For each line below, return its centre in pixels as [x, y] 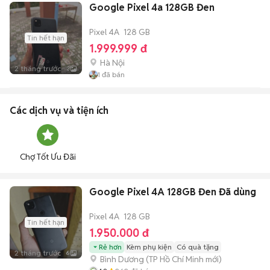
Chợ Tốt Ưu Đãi [48, 156]
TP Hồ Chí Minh [176, 259]
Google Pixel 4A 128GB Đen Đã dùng [173, 192]
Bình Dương [122, 259]
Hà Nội [112, 62]
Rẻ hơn [110, 246]
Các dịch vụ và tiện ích [59, 110]
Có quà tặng [198, 246]
